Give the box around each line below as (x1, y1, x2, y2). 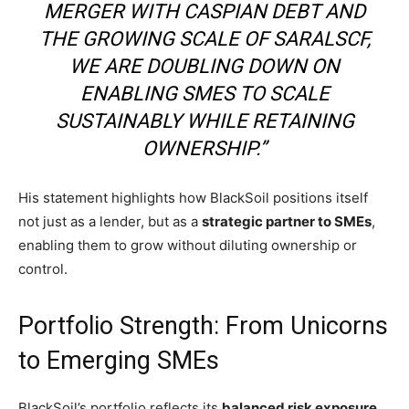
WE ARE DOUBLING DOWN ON (69, 54, 340, 78)
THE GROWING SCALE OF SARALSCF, (38, 26, 371, 50)
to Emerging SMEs (18, 345, 219, 375)
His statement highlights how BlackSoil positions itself (18, 188, 368, 206)
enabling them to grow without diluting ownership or (18, 236, 357, 254)
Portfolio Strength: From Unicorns (18, 310, 388, 341)
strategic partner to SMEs (202, 212, 372, 230)
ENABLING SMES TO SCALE (79, 81, 330, 105)
